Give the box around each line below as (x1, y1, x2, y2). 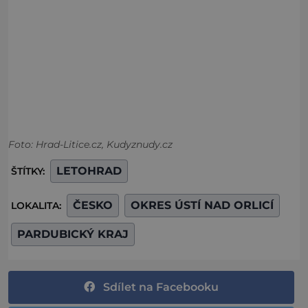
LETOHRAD (56, 164, 122, 177)
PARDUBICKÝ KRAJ (17, 227, 129, 241)
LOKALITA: (11, 199, 64, 212)
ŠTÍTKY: (11, 164, 47, 177)
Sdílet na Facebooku (103, 280, 219, 294)
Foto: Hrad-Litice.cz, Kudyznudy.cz (8, 137, 173, 151)
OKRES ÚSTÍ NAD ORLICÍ (131, 198, 274, 212)
